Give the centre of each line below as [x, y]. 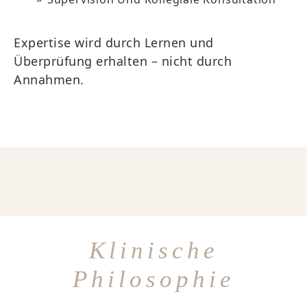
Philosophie [153, 279]
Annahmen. [49, 79]
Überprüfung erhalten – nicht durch [123, 61]
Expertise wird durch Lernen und [114, 42]
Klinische [153, 250]
